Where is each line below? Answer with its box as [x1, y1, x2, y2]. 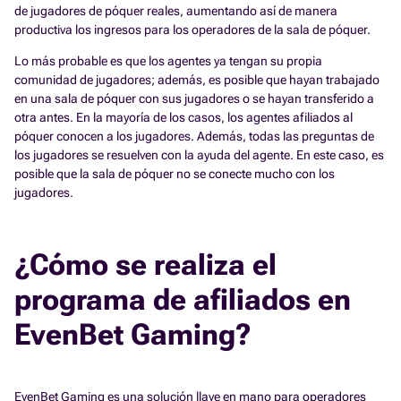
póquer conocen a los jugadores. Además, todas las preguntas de [14, 128, 374, 143]
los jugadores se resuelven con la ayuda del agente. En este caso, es [14, 147, 384, 162]
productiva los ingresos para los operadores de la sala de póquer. [14, 21, 371, 37]
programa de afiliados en [14, 281, 351, 317]
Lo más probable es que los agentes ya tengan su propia [14, 53, 322, 68]
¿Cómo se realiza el [14, 246, 277, 282]
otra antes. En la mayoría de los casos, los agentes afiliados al [14, 109, 353, 124]
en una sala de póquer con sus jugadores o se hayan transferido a [14, 90, 374, 106]
